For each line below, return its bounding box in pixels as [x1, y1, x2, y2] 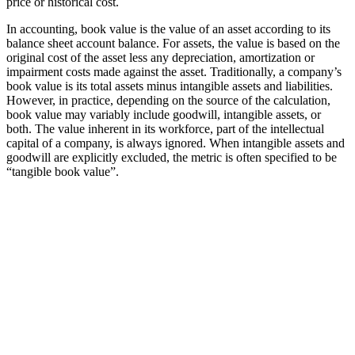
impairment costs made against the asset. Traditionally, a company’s [6, 65, 342, 79]
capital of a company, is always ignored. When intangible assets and [6, 136, 345, 151]
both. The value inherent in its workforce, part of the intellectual [6, 122, 324, 136]
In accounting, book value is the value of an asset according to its [6, 22, 330, 36]
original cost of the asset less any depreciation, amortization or [6, 51, 315, 65]
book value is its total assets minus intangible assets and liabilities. [6, 79, 333, 94]
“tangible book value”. [6, 165, 119, 179]
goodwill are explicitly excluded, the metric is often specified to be [6, 151, 337, 165]
